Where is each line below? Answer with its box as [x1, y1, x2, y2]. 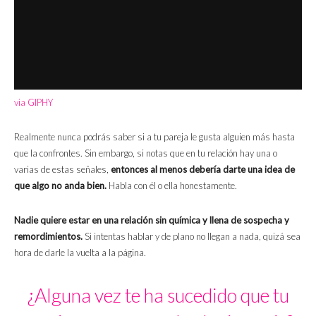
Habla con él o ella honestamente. [107, 180, 237, 192]
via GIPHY [14, 97, 53, 109]
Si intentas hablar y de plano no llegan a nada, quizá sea [83, 231, 300, 243]
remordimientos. [14, 231, 83, 243]
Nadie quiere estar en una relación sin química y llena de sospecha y [14, 214, 289, 226]
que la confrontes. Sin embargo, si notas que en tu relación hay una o [14, 147, 277, 159]
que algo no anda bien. [14, 180, 107, 192]
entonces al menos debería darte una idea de [111, 164, 295, 176]
